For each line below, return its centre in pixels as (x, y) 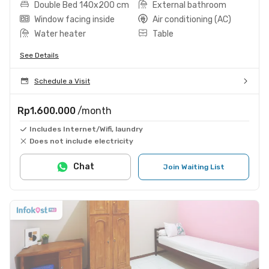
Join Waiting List (194, 167)
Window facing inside (74, 19)
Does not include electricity (81, 141)
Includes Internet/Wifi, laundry (86, 129)
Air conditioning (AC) (192, 19)
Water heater (60, 34)
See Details (39, 55)
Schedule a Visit (62, 81)
